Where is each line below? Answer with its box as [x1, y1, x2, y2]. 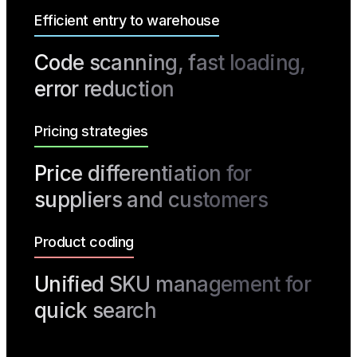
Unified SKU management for [34, 272, 312, 297]
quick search [34, 298, 157, 324]
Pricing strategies [34, 123, 148, 140]
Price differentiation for [34, 161, 252, 186]
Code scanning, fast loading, [34, 50, 306, 76]
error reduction [34, 76, 175, 102]
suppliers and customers [34, 187, 269, 213]
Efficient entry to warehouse [34, 12, 220, 29]
